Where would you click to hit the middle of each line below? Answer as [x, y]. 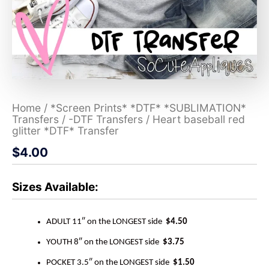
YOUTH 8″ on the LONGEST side [104, 242]
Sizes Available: [55, 187]
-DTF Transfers [106, 119]
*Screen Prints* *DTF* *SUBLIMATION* [148, 107]
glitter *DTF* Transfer [65, 130]
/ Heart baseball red [194, 119]
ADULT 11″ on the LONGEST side [106, 222]
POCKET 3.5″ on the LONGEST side [110, 262]
